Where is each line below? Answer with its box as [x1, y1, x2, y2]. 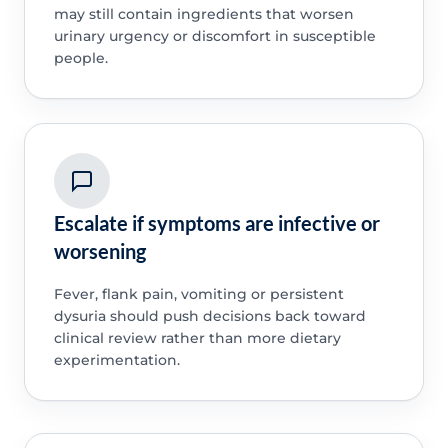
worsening [53, 238, 146, 263]
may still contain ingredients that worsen [53, 5, 354, 24]
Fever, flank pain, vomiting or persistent [53, 284, 344, 303]
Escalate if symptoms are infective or [53, 210, 380, 235]
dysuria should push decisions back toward [53, 306, 366, 325]
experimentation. [53, 350, 180, 369]
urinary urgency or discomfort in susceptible [53, 27, 376, 46]
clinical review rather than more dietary [53, 328, 341, 347]
